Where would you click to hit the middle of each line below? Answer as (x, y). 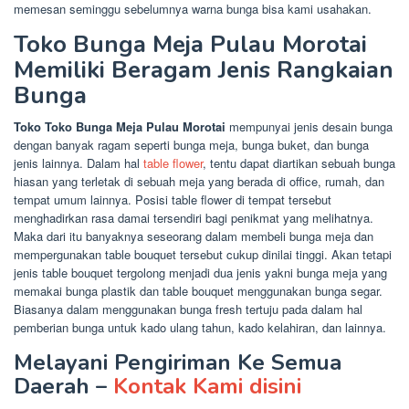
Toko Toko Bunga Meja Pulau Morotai (121, 126)
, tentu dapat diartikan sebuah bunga (299, 163)
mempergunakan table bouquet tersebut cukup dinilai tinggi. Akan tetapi (203, 254)
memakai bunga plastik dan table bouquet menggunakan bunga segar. (198, 290)
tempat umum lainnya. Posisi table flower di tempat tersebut (173, 199)
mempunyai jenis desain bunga (311, 126)
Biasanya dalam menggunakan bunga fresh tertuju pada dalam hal (188, 309)
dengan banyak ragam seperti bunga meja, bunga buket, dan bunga (191, 144)
